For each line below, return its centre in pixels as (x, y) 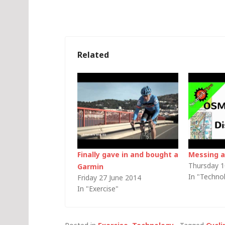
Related (93, 55)
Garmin (90, 166)
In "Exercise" (98, 188)
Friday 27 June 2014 (109, 177)
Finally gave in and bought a (128, 154)
